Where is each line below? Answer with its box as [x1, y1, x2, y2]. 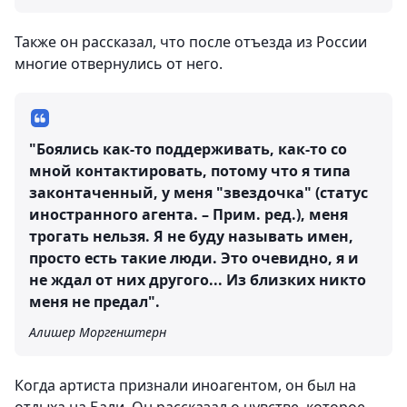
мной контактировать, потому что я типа [29, 161, 351, 181]
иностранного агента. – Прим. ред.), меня [29, 204, 348, 224]
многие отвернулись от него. [15, 54, 223, 74]
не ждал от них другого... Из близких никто [29, 270, 366, 290]
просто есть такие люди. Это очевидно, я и [29, 248, 359, 268]
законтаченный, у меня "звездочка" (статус [29, 183, 368, 203]
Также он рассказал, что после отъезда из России [15, 32, 367, 52]
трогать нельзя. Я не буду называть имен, [29, 226, 353, 246]
